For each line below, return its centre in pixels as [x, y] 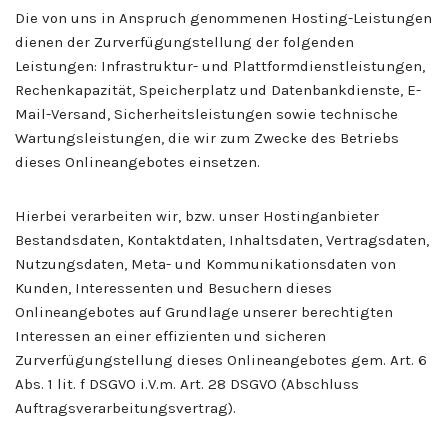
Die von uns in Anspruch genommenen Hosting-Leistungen [223, 17]
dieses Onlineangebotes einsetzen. [137, 161]
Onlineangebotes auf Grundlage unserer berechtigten [204, 311]
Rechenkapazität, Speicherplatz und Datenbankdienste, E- [218, 89]
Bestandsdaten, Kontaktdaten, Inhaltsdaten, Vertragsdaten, [222, 239]
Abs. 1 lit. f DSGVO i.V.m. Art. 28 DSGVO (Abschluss [187, 383]
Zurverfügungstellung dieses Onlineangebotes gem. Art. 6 [221, 359]
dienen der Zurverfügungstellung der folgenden [184, 41]
